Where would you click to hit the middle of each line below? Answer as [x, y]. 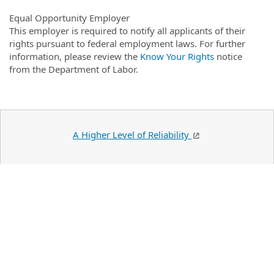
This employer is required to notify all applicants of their [127, 30]
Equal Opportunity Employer [69, 17]
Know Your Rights [177, 56]
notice [228, 56]
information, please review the [75, 56]
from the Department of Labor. [74, 69]
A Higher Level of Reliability [132, 134]
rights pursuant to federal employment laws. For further [127, 43]
